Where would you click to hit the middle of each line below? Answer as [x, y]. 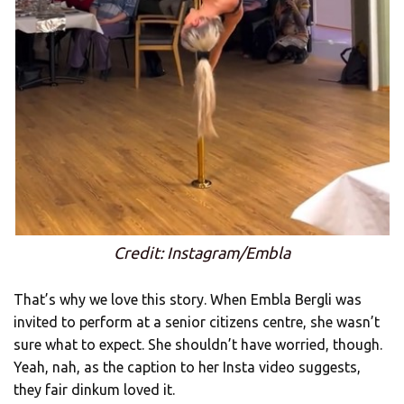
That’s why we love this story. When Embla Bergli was [188, 300]
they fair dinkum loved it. [94, 390]
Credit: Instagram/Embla [202, 253]
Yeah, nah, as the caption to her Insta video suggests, [187, 367]
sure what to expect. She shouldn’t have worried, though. [198, 345]
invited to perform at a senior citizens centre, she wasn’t [197, 322]
